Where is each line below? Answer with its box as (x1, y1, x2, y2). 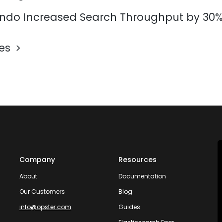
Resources (118, 155, 157, 165)
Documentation (118, 172, 166, 181)
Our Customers (19, 187, 65, 196)
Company (19, 155, 55, 165)
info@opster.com (19, 203, 71, 212)
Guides (118, 203, 140, 212)
